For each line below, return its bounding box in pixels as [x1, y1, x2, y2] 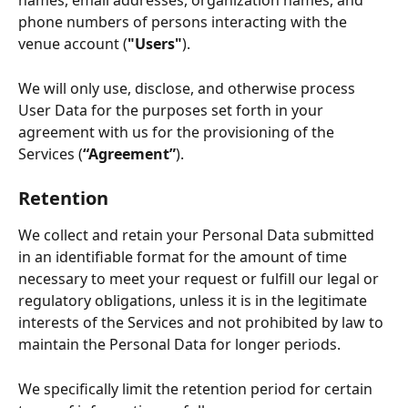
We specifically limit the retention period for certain [18, 378, 376, 399]
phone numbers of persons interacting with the [18, 12, 351, 33]
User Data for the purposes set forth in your [18, 99, 327, 120]
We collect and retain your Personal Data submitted [18, 225, 378, 246]
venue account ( [18, 34, 127, 55]
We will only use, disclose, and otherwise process [18, 77, 359, 98]
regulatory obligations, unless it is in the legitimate [18, 291, 371, 311]
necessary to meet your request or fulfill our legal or [18, 269, 382, 290]
